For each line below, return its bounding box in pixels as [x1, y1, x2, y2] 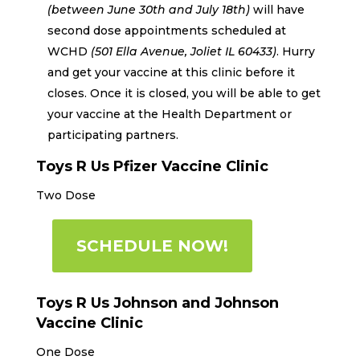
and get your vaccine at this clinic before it [47, 64, 295, 80]
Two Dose [35, 187, 96, 202]
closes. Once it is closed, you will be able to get [47, 85, 321, 100]
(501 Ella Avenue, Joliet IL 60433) [90, 43, 276, 59]
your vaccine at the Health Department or [47, 106, 292, 121]
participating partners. [47, 127, 178, 142]
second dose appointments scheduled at [47, 22, 286, 38]
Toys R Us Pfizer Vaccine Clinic [35, 157, 268, 175]
